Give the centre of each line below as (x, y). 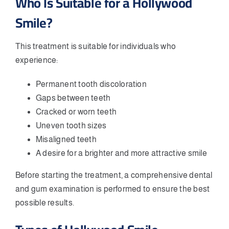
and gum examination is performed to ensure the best (113, 189)
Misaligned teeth (66, 139)
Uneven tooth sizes (71, 125)
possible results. (45, 202)
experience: (37, 60)
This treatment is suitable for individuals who (96, 46)
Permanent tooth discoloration (91, 84)
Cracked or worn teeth (76, 111)
